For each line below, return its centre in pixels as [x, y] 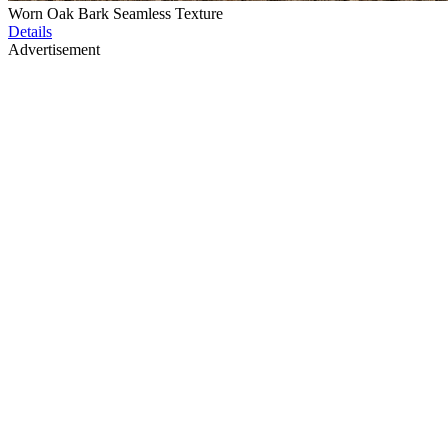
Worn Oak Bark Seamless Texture [115, 14]
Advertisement [54, 50]
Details [30, 32]
